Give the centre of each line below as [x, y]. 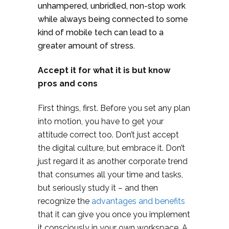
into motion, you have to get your [101, 122]
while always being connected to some [113, 19]
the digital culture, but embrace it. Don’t [111, 148]
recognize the [65, 201]
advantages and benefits [138, 201]
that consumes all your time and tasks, [110, 175]
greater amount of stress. [86, 46]
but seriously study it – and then [98, 188]
